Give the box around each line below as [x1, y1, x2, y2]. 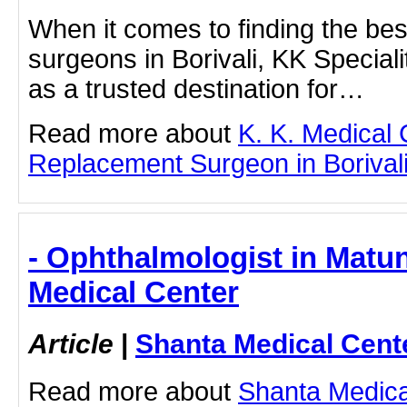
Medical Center [28, 275, 239, 310]
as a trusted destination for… [28, 74, 364, 104]
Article [28, 328, 114, 360]
